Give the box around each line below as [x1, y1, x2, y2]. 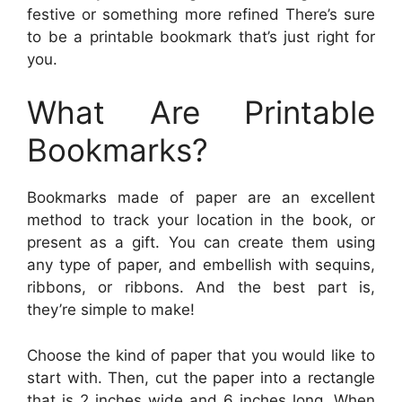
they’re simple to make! [27, 301, 195, 319]
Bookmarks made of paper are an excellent [27, 188, 375, 207]
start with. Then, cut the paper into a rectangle [27, 368, 375, 387]
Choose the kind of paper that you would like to [27, 345, 375, 364]
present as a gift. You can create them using [27, 233, 375, 252]
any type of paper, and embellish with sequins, [27, 256, 375, 275]
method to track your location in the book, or [27, 211, 375, 230]
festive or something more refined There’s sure [27, 4, 375, 23]
